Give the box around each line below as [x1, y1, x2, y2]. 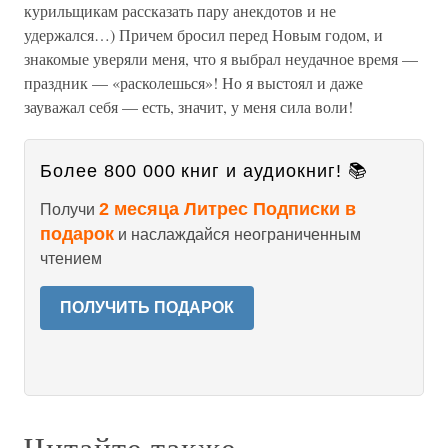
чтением [40, 250, 102, 267]
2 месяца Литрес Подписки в [99, 199, 356, 219]
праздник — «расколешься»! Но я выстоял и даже [24, 72, 363, 93]
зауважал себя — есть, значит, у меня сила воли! [24, 96, 353, 117]
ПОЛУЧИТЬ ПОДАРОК [60, 299, 234, 316]
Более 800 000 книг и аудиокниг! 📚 [40, 161, 368, 181]
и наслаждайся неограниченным [114, 226, 361, 243]
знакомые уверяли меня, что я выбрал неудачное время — [24, 48, 418, 69]
